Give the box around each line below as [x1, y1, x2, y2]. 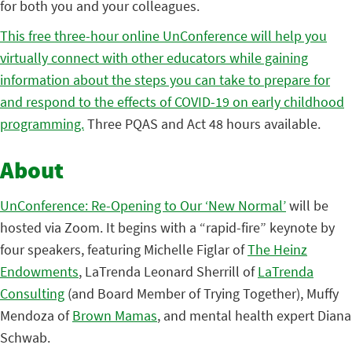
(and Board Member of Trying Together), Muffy [64, 284, 339, 302]
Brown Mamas [72, 306, 157, 324]
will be [286, 196, 328, 214]
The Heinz [247, 240, 307, 258]
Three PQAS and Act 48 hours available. [84, 115, 321, 133]
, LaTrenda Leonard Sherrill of [79, 262, 258, 280]
